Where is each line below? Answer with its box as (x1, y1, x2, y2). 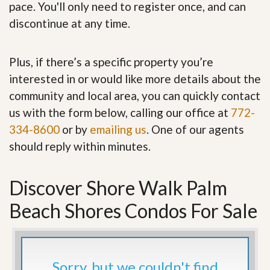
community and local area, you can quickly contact (9, 89, 260, 103)
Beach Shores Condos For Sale (9, 199, 257, 223)
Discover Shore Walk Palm (9, 176, 227, 200)
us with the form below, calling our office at (9, 105, 231, 120)
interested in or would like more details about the (9, 72, 261, 86)
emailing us (90, 122, 146, 137)
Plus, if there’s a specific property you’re (9, 55, 213, 69)
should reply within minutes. (9, 139, 151, 154)
